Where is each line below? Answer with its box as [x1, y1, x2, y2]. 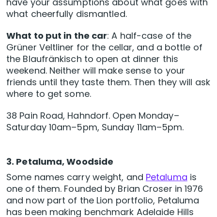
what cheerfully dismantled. [6, 8, 127, 20]
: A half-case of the [107, 30, 192, 42]
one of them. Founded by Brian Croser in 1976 [6, 183, 203, 195]
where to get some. [6, 88, 91, 100]
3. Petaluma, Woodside [6, 155, 114, 168]
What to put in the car [6, 30, 108, 42]
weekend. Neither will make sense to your [6, 64, 186, 77]
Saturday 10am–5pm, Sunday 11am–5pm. [6, 121, 184, 134]
